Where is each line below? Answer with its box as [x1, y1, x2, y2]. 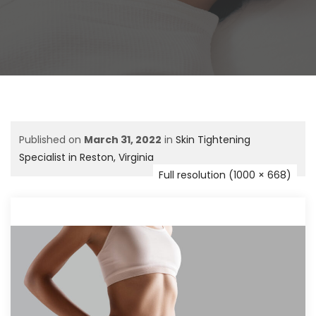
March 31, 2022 [84, 133, 162, 147]
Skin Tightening [176, 133, 250, 147]
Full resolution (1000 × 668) [159, 168, 291, 182]
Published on [19, 133, 84, 147]
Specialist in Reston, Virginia [19, 150, 154, 164]
